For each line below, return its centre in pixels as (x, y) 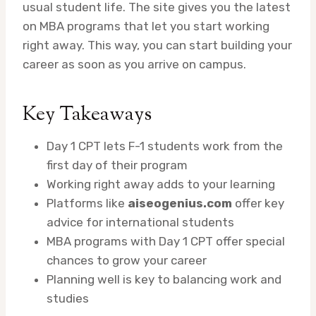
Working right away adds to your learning (161, 184)
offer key (258, 203)
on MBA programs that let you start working (146, 26)
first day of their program (117, 165)
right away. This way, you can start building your (157, 45)
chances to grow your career (127, 261)
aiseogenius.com (180, 203)
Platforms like (87, 203)
